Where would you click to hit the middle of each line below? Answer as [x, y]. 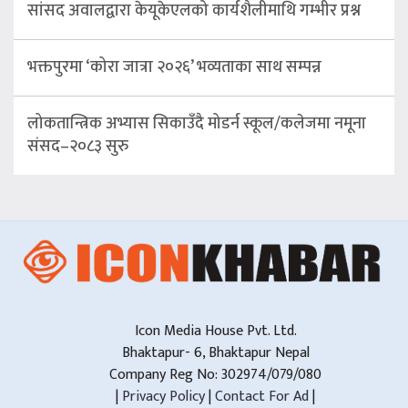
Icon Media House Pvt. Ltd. [215, 331]
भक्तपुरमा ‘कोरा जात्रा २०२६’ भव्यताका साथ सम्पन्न [174, 68]
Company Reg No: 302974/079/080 [215, 374]
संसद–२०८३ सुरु [78, 147]
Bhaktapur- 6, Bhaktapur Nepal [215, 352]
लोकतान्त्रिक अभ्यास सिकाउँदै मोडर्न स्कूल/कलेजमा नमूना [197, 124]
